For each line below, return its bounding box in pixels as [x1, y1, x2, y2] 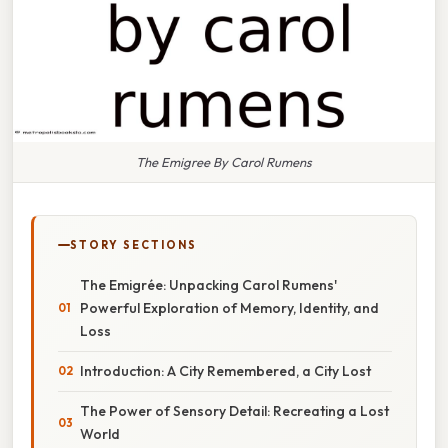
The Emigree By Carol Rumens [136, 153, 312, 170]
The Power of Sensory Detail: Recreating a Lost [80, 401, 389, 420]
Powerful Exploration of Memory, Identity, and [80, 298, 379, 317]
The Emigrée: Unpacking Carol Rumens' [80, 275, 337, 294]
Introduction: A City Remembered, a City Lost [80, 361, 371, 380]
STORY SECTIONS [70, 237, 197, 252]
